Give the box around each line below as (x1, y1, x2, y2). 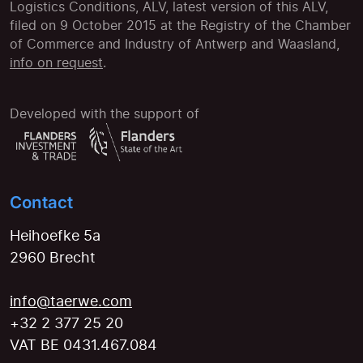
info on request (10, 55, 103, 70)
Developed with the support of (10, 106, 199, 122)
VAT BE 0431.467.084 (10, 336, 157, 354)
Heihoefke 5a (10, 227, 100, 245)
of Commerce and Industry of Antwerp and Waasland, (10, 36, 340, 52)
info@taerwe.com (10, 293, 132, 310)
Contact (10, 192, 73, 213)
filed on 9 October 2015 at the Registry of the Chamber (10, 18, 351, 33)
